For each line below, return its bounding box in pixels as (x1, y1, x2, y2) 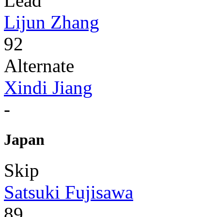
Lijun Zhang (4, 11, 99, 32)
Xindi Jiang (4, 77, 93, 98)
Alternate (4, 55, 74, 76)
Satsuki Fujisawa (4, 181, 133, 202)
